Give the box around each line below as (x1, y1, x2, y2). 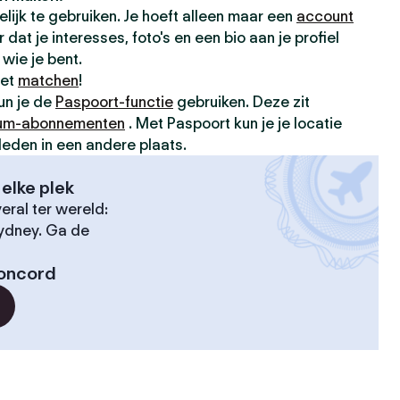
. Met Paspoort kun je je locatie (125, 114, 342, 132)
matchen (18, 71, 79, 89)
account (296, 7, 354, 25)
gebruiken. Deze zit (173, 93, 310, 111)
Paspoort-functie (55, 93, 173, 111)
